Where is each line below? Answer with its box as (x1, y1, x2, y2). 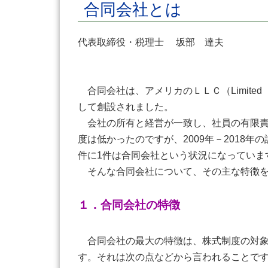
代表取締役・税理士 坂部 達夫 (78, 37, 224, 47)
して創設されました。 (78, 102, 193, 112)
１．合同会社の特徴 (78, 199, 180, 211)
